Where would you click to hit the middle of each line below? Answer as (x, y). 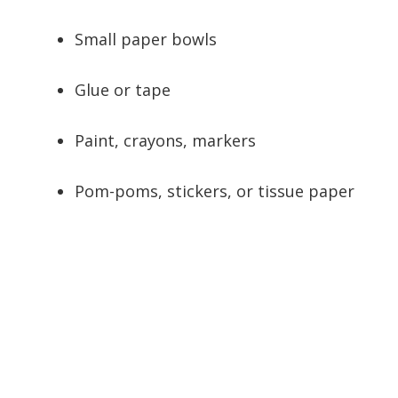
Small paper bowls (146, 40)
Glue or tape (123, 90)
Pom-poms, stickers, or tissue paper (215, 191)
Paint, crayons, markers (165, 141)
